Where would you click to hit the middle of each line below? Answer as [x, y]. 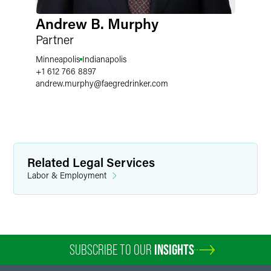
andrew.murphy [65, 83]
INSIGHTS [174, 250]
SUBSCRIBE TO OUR [112, 250]
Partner [55, 39]
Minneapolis [58, 59]
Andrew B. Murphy [97, 23]
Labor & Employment [67, 175]
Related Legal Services [91, 162]
